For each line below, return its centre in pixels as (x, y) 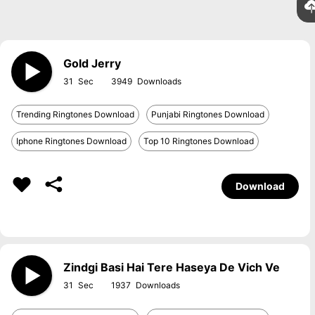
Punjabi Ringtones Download (208, 114)
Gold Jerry (92, 63)
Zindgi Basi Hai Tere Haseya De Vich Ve (172, 267)
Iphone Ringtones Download (71, 141)
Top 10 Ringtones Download (199, 141)
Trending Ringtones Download (75, 114)
